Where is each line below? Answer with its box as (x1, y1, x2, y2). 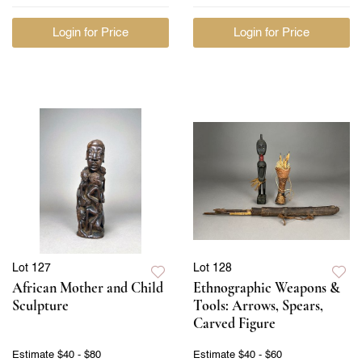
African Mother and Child (12, 278, 163, 297)
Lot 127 (12, 262, 51, 274)
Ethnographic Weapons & (193, 278, 340, 297)
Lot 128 (193, 262, 232, 274)
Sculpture (12, 296, 69, 314)
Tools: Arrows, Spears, (193, 296, 323, 314)
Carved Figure (193, 314, 276, 332)
